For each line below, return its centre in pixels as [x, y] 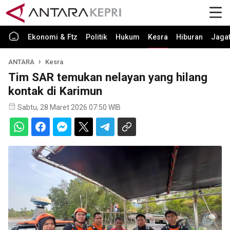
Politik [97, 37]
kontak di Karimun [55, 91]
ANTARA [21, 62]
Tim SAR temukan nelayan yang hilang [108, 77]
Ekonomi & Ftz [53, 37]
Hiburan [189, 37]
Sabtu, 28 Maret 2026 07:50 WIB [69, 107]
